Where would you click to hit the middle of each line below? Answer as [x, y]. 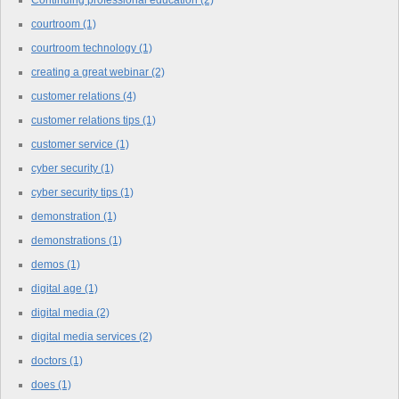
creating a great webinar [91, 72]
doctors [50, 360]
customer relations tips [87, 120]
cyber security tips [76, 192]
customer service [73, 144]
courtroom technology [85, 48]
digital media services [85, 336]
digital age [58, 288]
